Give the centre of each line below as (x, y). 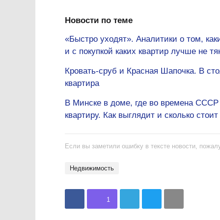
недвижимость (94, 168)
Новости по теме (99, 20)
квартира (82, 83)
